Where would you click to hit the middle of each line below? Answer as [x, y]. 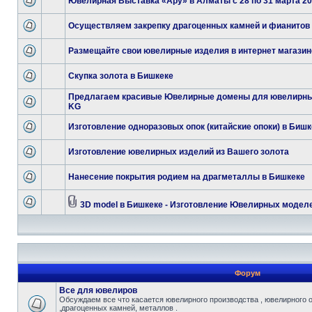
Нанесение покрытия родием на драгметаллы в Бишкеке [187, 177]
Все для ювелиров [98, 290]
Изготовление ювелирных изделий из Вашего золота [179, 152]
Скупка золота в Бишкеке [121, 76]
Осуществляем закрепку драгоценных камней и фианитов [189, 26]
